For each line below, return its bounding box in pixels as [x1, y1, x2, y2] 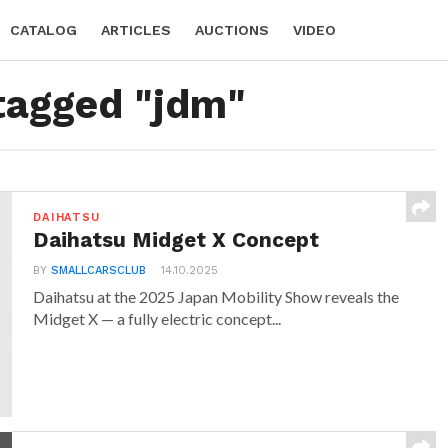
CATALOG [10, 22, 77, 38]
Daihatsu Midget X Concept [33, 228, 320, 252]
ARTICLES [101, 22, 171, 38]
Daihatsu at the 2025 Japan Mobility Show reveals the [33, 287, 400, 306]
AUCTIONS [195, 22, 269, 38]
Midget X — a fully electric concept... [33, 309, 282, 328]
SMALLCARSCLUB [51, 264, 147, 277]
